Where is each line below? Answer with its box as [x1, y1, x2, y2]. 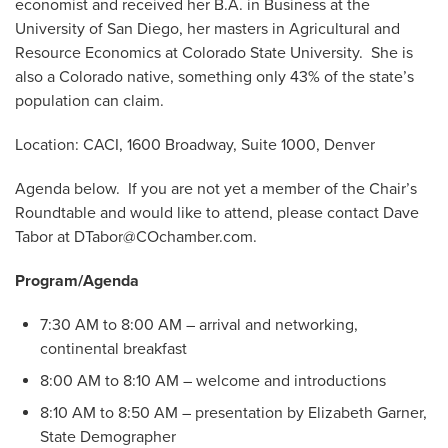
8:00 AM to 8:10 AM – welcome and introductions [40, 371, 386, 391]
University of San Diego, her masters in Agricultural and [15, 19, 400, 39]
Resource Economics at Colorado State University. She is [15, 43, 413, 63]
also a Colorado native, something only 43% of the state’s [15, 67, 414, 87]
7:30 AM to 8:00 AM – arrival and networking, [40, 315, 358, 335]
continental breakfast [40, 339, 187, 359]
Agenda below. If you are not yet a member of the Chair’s [15, 179, 417, 199]
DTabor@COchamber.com [74, 227, 253, 247]
